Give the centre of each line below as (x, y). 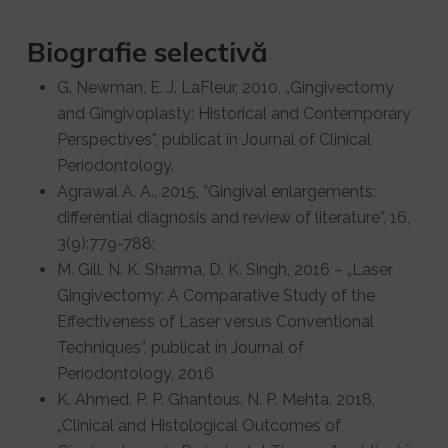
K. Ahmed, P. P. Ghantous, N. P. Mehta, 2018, (215, 399)
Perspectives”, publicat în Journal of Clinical (213, 139)
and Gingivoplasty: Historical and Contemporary (233, 113)
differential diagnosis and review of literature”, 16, (233, 217)
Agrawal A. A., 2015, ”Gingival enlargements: (216, 191)
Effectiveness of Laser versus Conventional (215, 321)
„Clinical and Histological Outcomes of (198, 425)
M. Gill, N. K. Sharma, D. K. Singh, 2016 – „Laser (224, 269)
